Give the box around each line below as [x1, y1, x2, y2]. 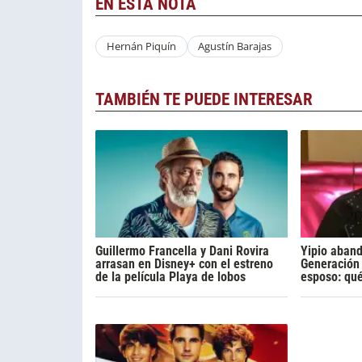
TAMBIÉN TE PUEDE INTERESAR [95, 89, 313, 109]
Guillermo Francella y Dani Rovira [95, 242, 269, 259]
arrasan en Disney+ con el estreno [95, 255, 273, 271]
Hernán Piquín [106, 39, 176, 54]
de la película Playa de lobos [95, 268, 246, 284]
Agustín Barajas [198, 39, 272, 54]
